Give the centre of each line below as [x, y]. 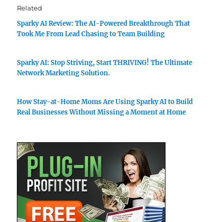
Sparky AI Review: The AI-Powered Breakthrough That [104, 24]
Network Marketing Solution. [64, 73]
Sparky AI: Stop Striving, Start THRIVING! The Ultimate [105, 62]
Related [30, 8]
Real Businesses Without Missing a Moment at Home [102, 112]
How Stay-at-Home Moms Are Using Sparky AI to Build [105, 102]
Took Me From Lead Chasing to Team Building [91, 34]
